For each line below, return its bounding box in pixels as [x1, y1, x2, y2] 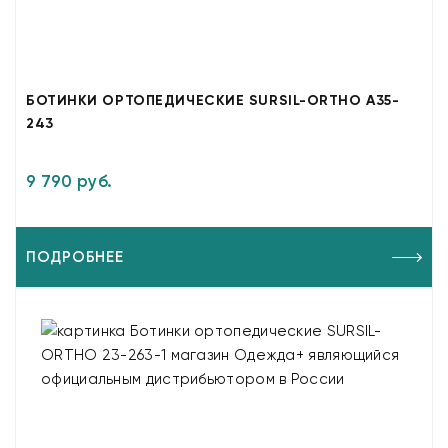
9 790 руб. [26, 171, 113, 191]
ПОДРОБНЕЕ [26, 248, 124, 266]
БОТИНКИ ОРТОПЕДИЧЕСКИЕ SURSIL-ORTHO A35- [26, 92, 400, 109]
